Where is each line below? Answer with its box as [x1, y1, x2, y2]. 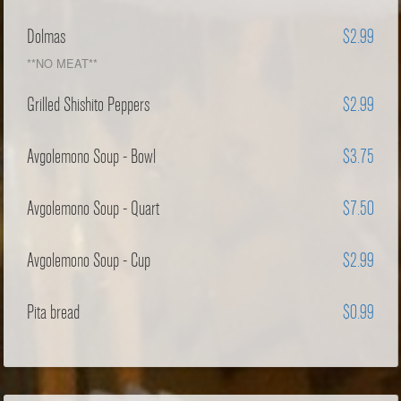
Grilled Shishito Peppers [27, 93, 150, 116]
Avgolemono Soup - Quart [27, 197, 160, 220]
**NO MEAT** [27, 54, 98, 72]
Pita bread [27, 301, 81, 324]
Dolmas [27, 25, 66, 48]
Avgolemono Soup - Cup [27, 249, 151, 272]
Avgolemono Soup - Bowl [27, 145, 157, 168]
